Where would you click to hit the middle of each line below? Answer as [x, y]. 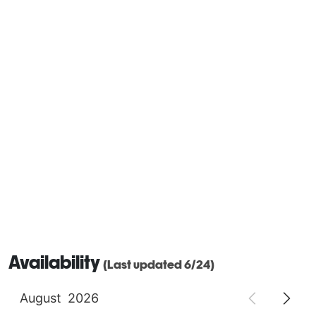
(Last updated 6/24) [159, 264]
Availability [56, 262]
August [40, 298]
